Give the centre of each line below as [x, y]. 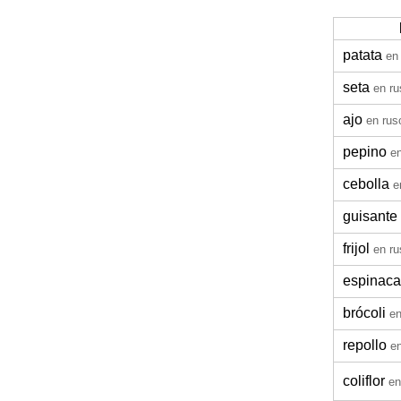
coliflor [364, 381]
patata [363, 55]
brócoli [364, 313]
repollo [365, 345]
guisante [370, 216]
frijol [356, 248]
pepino [365, 152]
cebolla [366, 184]
